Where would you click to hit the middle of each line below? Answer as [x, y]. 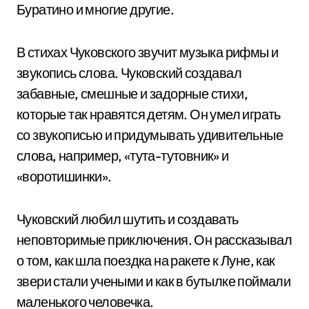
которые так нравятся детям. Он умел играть [149, 114]
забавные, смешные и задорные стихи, [132, 93]
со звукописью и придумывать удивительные [150, 135]
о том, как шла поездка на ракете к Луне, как [146, 260]
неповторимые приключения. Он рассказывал [154, 240]
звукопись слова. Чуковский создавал [129, 73]
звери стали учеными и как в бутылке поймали [154, 281]
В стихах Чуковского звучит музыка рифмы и [148, 52]
